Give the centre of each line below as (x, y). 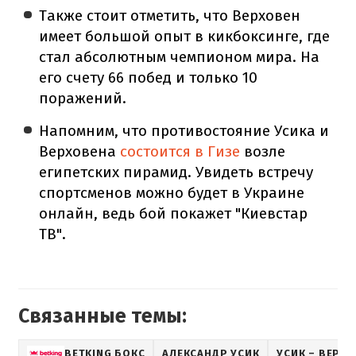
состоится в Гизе (180, 151)
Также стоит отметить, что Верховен (170, 15)
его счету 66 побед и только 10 (149, 77)
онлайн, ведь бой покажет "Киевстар (174, 213)
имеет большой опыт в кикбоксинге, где (185, 36)
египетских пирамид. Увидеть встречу (176, 172)
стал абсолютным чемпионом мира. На (180, 56)
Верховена (80, 151)
